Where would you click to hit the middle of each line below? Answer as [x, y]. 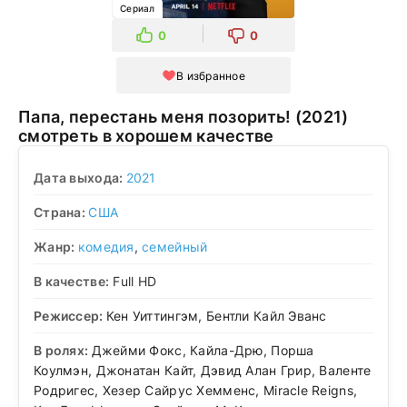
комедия [106, 246]
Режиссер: [70, 315]
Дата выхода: [80, 177]
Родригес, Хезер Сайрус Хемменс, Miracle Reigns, [196, 390]
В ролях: [63, 350]
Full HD [133, 281]
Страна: [61, 212]
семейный [175, 246]
